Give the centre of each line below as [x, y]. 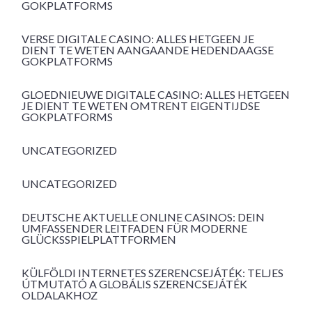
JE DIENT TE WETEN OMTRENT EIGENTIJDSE [141, 106]
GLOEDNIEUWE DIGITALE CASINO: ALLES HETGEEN [156, 95]
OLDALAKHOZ [60, 295]
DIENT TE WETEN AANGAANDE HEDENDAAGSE [148, 50]
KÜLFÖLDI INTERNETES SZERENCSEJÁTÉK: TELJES [153, 273]
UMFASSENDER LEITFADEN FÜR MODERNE [134, 228]
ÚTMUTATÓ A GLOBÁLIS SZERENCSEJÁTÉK [134, 284]
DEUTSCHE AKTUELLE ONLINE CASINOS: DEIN [143, 217]
